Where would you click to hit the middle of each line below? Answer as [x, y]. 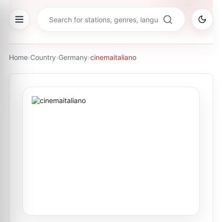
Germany [73, 57]
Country [43, 57]
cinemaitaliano [113, 57]
